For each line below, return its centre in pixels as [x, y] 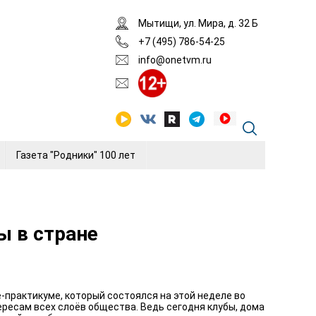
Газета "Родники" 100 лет [76, 155]
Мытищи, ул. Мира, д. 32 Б [198, 23]
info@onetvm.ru [175, 60]
